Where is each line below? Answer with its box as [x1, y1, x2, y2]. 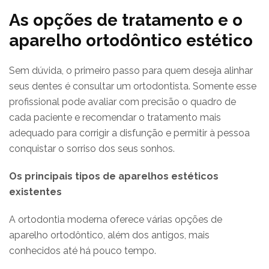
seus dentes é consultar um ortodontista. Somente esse [9, 80, 256, 92]
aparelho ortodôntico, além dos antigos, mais [9, 229, 210, 241]
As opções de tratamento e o [9, 10, 243, 30]
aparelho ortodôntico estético [9, 30, 253, 50]
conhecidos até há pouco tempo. [9, 244, 156, 256]
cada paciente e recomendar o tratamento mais [9, 111, 221, 123]
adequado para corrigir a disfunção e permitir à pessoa [9, 127, 250, 139]
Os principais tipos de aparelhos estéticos [9, 170, 219, 182]
